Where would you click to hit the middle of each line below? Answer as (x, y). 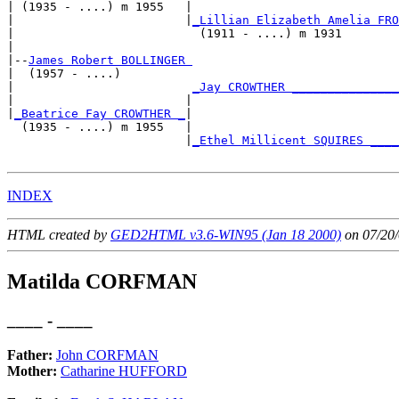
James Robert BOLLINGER (110, 60)
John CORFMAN (107, 355)
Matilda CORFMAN (102, 281)
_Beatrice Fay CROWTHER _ (100, 113)
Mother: (34, 371)
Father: (32, 355)
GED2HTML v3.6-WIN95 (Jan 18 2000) (226, 234)
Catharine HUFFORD (124, 371)
